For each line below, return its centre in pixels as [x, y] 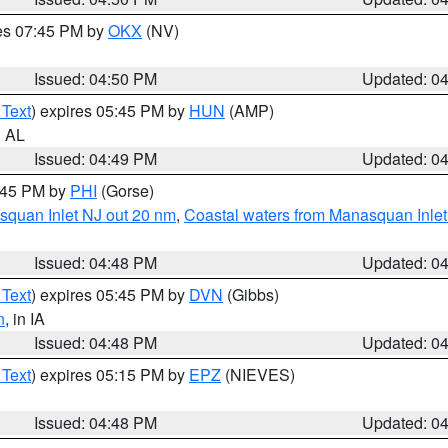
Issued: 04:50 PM [96, 78]
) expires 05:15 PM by [110, 374]
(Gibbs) [251, 294]
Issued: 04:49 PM [96, 158]
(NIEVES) [258, 374]
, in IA [25, 318]
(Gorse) [125, 190]
